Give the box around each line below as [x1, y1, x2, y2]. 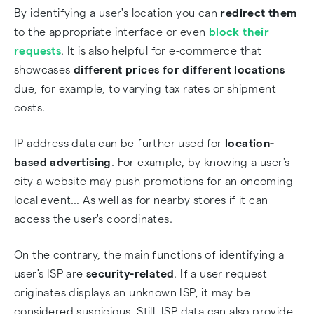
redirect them [217, 7, 297, 19]
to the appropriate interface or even [14, 26, 209, 38]
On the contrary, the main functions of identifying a [14, 249, 285, 261]
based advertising [14, 156, 111, 168]
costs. [14, 102, 48, 114]
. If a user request [174, 268, 268, 280]
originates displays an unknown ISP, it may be [14, 287, 250, 299]
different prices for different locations [74, 64, 285, 76]
